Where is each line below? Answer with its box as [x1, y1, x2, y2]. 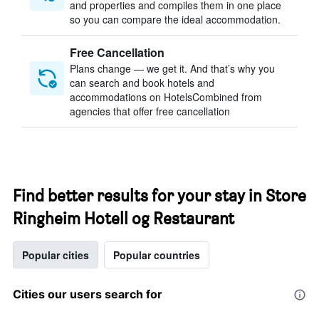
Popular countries [113, 248, 200, 262]
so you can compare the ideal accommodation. [70, 12, 281, 26]
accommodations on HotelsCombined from [70, 90, 262, 104]
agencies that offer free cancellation [70, 104, 230, 118]
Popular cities [22, 248, 89, 262]
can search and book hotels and [70, 75, 214, 90]
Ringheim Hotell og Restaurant [13, 208, 234, 229]
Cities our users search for [13, 287, 162, 301]
